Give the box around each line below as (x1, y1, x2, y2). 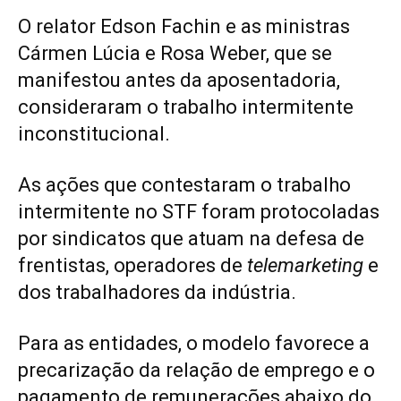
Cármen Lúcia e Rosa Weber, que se (18, 41, 332, 64)
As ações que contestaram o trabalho (18, 173, 351, 196)
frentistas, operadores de (18, 253, 247, 277)
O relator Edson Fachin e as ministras (18, 14, 350, 38)
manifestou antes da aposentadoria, (18, 68, 340, 91)
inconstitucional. (18, 122, 170, 145)
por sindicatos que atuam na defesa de (18, 226, 364, 250)
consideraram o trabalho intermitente (18, 95, 354, 118)
